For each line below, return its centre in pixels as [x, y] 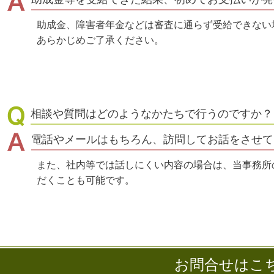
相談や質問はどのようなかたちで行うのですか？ [152, 114]
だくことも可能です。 [86, 180]
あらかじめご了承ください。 [100, 40]
